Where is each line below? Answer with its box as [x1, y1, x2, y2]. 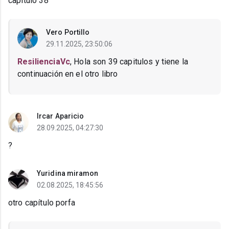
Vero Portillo [46, 28, 90, 37]
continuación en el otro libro [17, 69, 118, 79]
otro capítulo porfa [8, 198, 75, 208]
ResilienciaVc [17, 57, 70, 67]
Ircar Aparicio [37, 112, 84, 121]
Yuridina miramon [37, 169, 99, 178]
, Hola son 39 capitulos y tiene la [70, 57, 189, 67]
